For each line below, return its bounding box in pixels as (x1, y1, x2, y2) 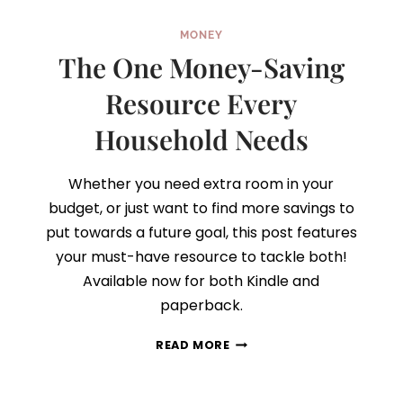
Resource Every (105, 85, 298, 122)
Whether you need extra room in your (68, 174, 335, 195)
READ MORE (156, 337, 230, 354)
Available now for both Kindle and (83, 271, 320, 292)
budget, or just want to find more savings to (48, 198, 354, 219)
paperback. (159, 295, 243, 317)
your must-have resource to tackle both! (55, 246, 347, 268)
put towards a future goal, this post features (45, 222, 357, 244)
